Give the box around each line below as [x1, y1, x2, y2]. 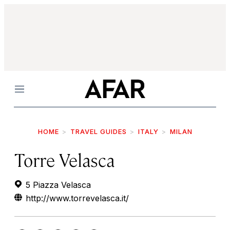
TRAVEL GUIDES [70, 127, 127, 136]
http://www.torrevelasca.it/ [26, 193, 129, 203]
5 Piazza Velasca [23, 180, 91, 190]
